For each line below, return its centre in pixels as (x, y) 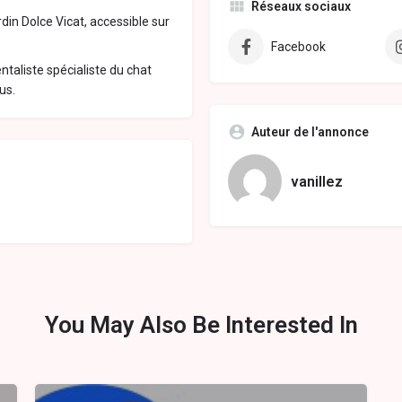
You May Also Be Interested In (201, 325)
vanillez (317, 181)
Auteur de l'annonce (310, 132)
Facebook (298, 47)
